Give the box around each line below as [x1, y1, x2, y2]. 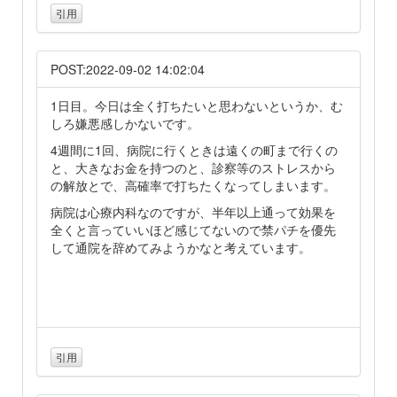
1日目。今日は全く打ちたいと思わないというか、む [51, 97, 343, 115]
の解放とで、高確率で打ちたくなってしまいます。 [51, 176, 336, 195]
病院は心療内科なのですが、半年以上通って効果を [51, 203, 336, 222]
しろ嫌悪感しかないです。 [51, 114, 199, 133]
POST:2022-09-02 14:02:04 [51, 60, 205, 79]
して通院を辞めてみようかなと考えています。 [51, 238, 311, 257]
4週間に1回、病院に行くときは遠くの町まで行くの [51, 141, 338, 160]
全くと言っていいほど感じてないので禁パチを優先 [51, 221, 336, 239]
